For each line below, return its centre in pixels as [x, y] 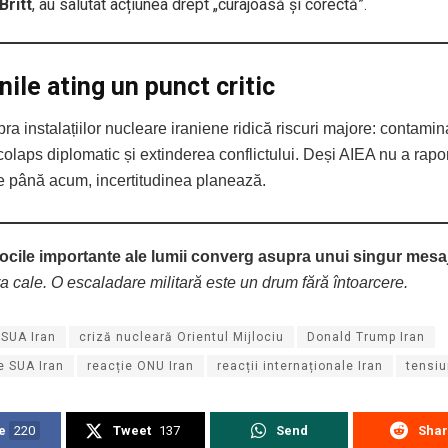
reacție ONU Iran [140, 366]
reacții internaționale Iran [300, 366]
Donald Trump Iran [366, 337]
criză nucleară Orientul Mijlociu [181, 337]
